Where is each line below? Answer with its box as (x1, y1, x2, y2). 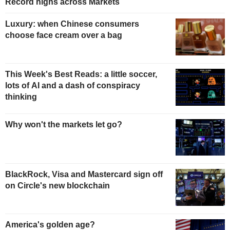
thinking (5, 92, 37, 101)
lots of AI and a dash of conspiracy (5, 81, 140, 90)
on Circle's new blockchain (5, 181, 110, 190)
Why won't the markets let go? (5, 120, 122, 129)
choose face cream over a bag (5, 31, 122, 40)
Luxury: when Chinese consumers (5, 20, 139, 29)
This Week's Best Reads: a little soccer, (5, 69, 157, 79)
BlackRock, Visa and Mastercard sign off (5, 170, 163, 179)
